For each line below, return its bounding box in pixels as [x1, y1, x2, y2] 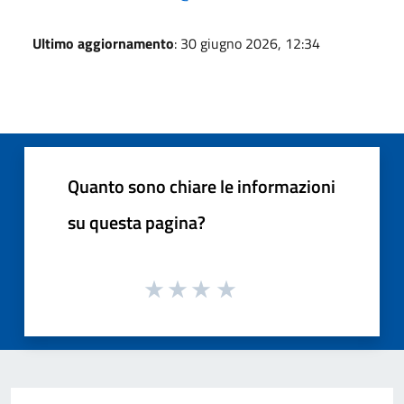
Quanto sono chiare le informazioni [68, 171, 335, 200]
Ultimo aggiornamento [32, 32, 174, 54]
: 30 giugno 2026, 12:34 [174, 32, 320, 54]
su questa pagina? [68, 207, 206, 236]
